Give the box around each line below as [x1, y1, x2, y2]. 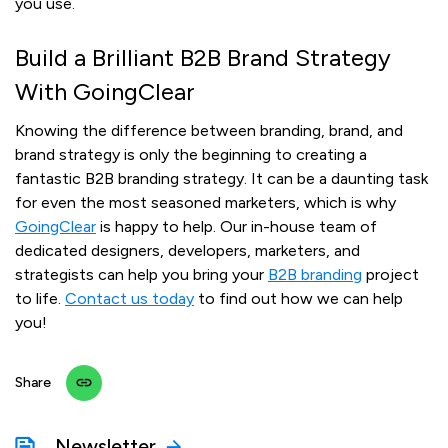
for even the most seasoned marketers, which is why [15, 193, 396, 213]
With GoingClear [15, 77, 195, 107]
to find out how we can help [194, 289, 403, 309]
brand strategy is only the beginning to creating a [15, 145, 367, 165]
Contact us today [65, 289, 194, 309]
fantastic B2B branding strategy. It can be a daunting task [15, 169, 428, 189]
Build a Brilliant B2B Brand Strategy [15, 43, 391, 73]
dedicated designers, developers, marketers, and [15, 241, 360, 261]
